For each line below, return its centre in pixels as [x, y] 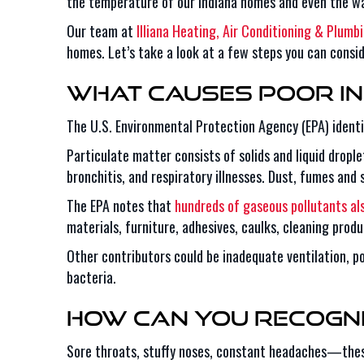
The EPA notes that [121, 206]
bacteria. [91, 277]
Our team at [102, 31]
